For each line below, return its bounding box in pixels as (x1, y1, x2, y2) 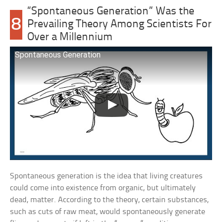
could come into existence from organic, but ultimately (10, 184, 196, 193)
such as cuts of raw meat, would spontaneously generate (10, 208, 206, 217)
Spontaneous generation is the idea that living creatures (10, 172, 203, 181)
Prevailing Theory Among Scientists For (27, 18, 212, 30)
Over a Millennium (27, 31, 113, 43)
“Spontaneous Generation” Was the (27, 5, 195, 17)
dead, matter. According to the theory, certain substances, (10, 196, 209, 205)
